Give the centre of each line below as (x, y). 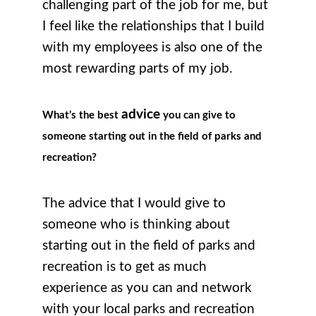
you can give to (198, 116)
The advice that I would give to (134, 204)
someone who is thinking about (136, 225)
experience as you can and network (147, 288)
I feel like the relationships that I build (153, 27)
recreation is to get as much (124, 267)
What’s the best (82, 116)
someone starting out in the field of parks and (152, 137)
